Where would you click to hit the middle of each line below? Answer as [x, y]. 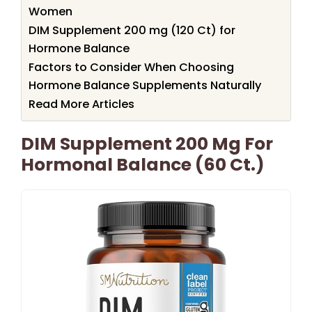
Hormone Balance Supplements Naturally [145, 85]
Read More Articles [81, 104]
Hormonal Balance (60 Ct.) [143, 164]
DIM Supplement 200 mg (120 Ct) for [132, 30]
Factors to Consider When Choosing [131, 67]
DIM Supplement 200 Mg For [147, 143]
